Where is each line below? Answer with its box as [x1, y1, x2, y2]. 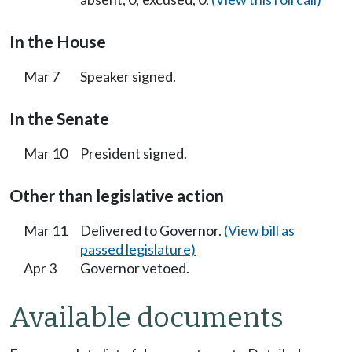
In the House [9, 31, 106, 52]
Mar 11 [24, 221, 68, 239]
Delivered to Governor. [80, 221, 224, 239]
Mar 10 [24, 144, 68, 162]
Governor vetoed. [80, 258, 189, 277]
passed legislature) [80, 240, 196, 258]
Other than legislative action [9, 185, 224, 206]
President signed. [80, 144, 187, 162]
